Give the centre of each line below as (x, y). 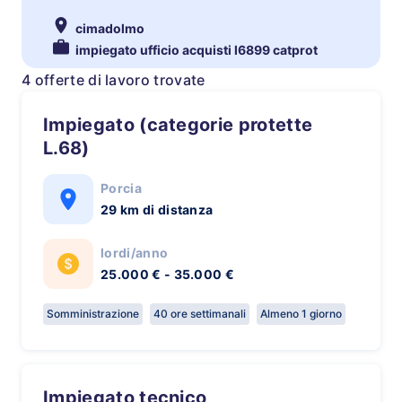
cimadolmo (110, 28)
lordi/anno (135, 253)
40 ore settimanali (200, 314)
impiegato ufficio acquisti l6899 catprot (197, 50)
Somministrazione (93, 314)
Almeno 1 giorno (301, 314)
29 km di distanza (157, 210)
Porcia (121, 188)
